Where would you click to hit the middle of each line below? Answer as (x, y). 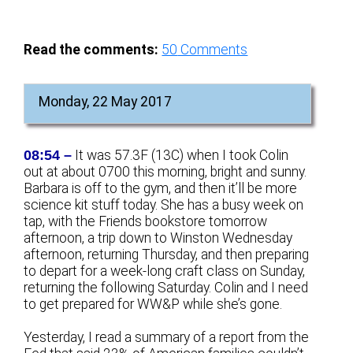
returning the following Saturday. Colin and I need (166, 288)
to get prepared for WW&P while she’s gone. (153, 305)
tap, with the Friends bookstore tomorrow (146, 222)
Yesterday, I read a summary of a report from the (167, 338)
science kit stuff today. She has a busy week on (164, 205)
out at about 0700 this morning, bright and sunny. (165, 172)
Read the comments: (91, 50)
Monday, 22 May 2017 (106, 102)
